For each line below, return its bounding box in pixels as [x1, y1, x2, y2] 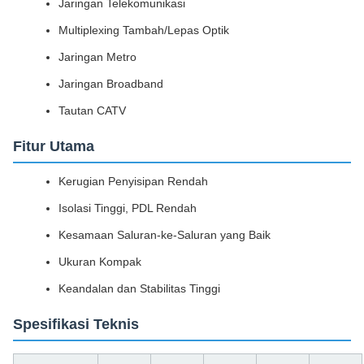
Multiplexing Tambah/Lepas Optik [58, 24, 229, 37]
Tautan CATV [58, 104, 126, 117]
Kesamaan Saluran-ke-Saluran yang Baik [58, 228, 271, 241]
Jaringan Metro [58, 50, 136, 63]
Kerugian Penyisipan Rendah [58, 175, 208, 188]
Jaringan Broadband [58, 77, 163, 90]
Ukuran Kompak [58, 255, 141, 268]
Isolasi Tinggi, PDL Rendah [58, 201, 197, 214]
